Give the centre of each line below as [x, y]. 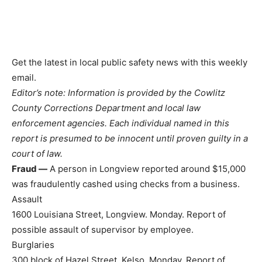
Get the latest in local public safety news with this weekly [130, 63]
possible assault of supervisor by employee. [103, 230]
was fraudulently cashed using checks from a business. [126, 184]
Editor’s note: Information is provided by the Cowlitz [118, 93]
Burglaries [33, 245]
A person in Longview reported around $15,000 [146, 169]
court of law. [37, 154]
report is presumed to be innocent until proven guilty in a [130, 139]
